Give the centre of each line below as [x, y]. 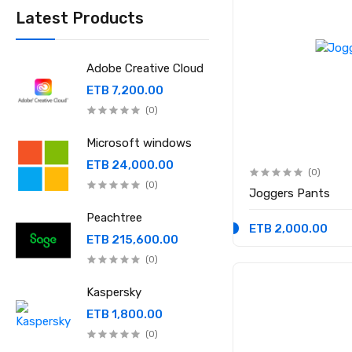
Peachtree [115, 218]
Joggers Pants [290, 193]
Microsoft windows [139, 143]
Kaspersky [114, 292]
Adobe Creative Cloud [145, 68]
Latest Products [80, 18]
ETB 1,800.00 [125, 314]
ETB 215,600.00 [133, 240]
